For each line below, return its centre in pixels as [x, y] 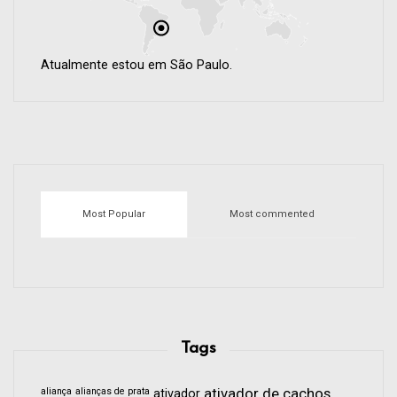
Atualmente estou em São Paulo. [136, 66]
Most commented [272, 214]
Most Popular [114, 214]
